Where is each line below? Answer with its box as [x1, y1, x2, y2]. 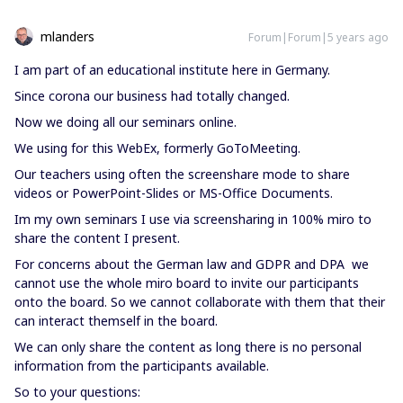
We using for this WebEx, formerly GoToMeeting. [14, 139, 300, 157]
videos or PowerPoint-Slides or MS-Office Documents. [14, 184, 333, 201]
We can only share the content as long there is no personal [14, 338, 362, 355]
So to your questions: [14, 383, 140, 400]
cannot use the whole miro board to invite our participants [14, 274, 359, 291]
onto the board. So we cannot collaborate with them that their [14, 293, 385, 310]
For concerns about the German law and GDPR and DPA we [14, 255, 369, 273]
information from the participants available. [14, 357, 269, 374]
